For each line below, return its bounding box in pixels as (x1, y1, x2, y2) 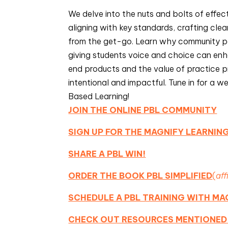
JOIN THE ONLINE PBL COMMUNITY (68, 105, 217, 115)
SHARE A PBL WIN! (68, 149, 146, 159)
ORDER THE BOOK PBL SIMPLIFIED (68, 170, 213, 181)
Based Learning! (68, 91, 130, 101)
